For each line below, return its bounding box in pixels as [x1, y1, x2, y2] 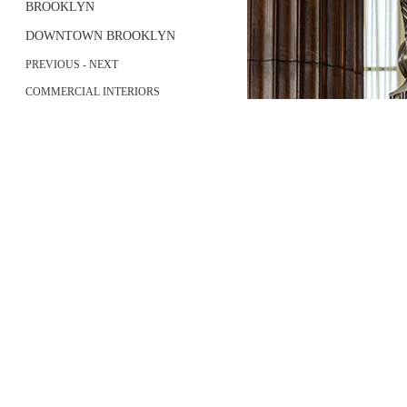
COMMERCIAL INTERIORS [25, 85, 160, 98]
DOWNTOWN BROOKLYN [25, 29, 175, 43]
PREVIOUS [25, 58, 80, 71]
